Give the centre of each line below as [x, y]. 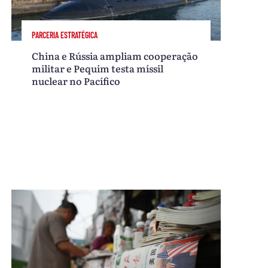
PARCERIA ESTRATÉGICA [65, 35]
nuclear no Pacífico [76, 81]
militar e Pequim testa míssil [98, 68]
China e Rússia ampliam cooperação [115, 56]
